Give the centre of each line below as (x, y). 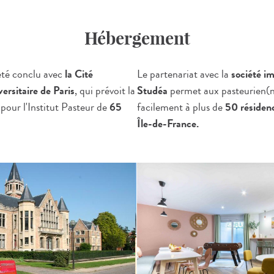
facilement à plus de (181, 107)
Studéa (152, 91)
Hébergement (137, 38)
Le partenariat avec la (184, 74)
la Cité (79, 74)
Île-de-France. (168, 124)
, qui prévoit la (105, 91)
